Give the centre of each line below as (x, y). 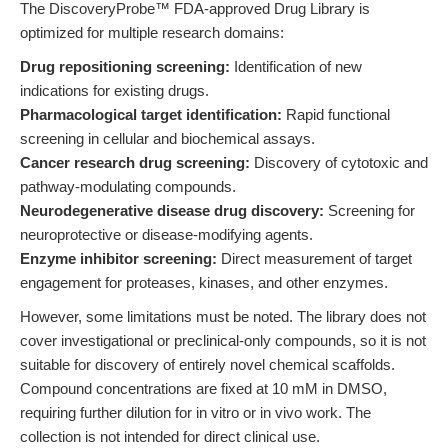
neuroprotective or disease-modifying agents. (166, 234)
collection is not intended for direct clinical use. (170, 436)
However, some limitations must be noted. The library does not (223, 316)
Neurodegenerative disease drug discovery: (172, 210)
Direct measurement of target (314, 258)
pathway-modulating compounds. (128, 186)
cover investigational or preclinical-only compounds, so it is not (223, 340)
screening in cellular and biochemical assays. (167, 138)
